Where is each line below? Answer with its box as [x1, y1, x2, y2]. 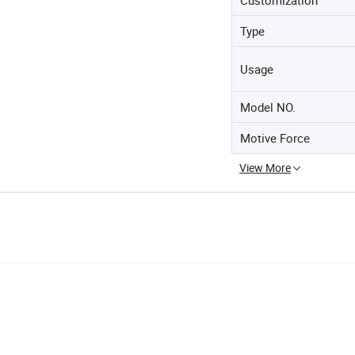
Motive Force [240, 129, 310, 146]
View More [239, 159, 291, 175]
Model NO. [240, 98, 296, 115]
